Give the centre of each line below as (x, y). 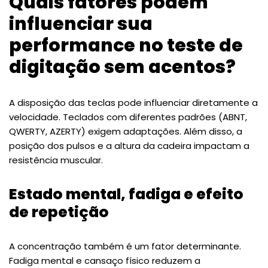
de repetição (59, 212)
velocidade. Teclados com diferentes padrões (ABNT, (128, 117)
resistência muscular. (56, 160)
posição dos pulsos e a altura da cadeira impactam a (129, 145)
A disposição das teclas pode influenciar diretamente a (133, 102)
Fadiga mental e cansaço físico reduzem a (105, 260)
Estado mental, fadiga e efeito (126, 194)
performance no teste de (126, 45)
